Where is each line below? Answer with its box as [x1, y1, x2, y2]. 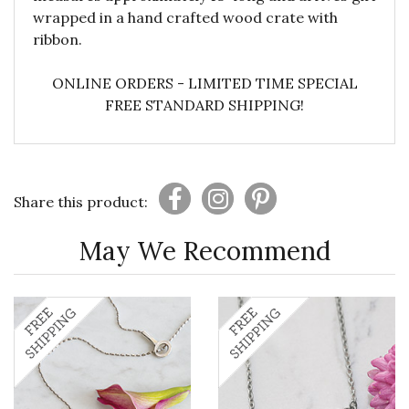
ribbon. [33, 30, 82, 48]
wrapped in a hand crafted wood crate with [33, 8, 338, 26]
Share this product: [14, 193, 148, 211]
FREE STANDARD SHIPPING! [105, 96, 304, 114]
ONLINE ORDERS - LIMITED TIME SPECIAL [51, 74, 358, 92]
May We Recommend [79, 235, 330, 267]
